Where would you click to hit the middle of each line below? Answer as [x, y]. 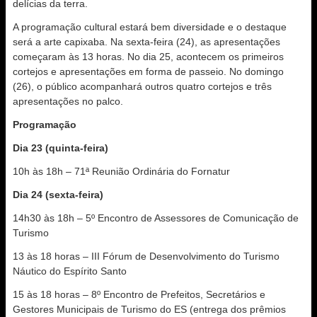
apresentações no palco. [68, 101]
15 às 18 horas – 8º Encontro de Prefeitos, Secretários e [139, 294]
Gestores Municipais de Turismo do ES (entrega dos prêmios [149, 309]
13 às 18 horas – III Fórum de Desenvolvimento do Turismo [146, 256]
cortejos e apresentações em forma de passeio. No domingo [148, 71]
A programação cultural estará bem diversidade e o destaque [150, 27]
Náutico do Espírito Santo [70, 271]
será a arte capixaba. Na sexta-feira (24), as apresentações [146, 42]
